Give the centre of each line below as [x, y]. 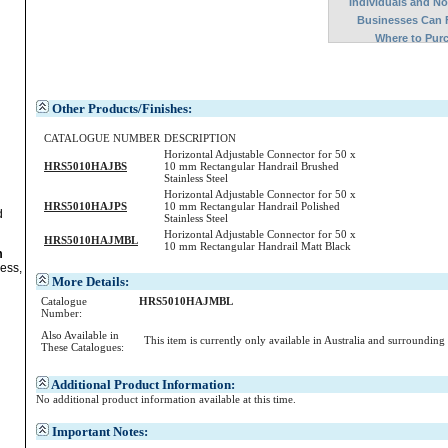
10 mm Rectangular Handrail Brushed [251, 166]
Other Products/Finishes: [120, 108]
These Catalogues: [82, 347]
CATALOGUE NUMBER [102, 138]
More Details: [90, 281]
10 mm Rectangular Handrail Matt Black [257, 246]
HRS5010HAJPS [85, 206]
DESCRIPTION [200, 138]
